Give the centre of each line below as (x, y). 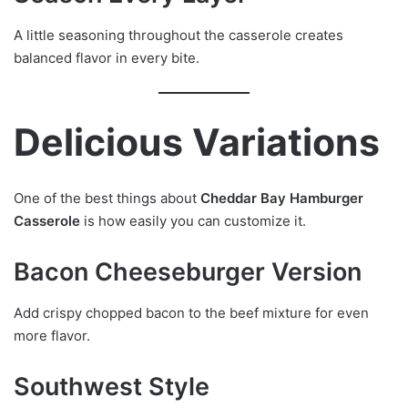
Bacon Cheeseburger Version (188, 272)
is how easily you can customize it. (193, 221)
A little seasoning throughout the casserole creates (178, 35)
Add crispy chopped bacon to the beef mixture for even (191, 312)
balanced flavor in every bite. (107, 57)
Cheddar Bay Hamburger (282, 199)
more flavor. (52, 335)
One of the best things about (107, 199)
